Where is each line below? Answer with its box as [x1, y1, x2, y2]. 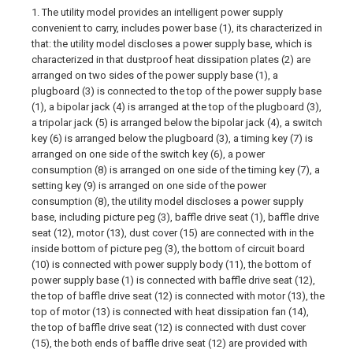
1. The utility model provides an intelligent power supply [32, 6, 283, 18]
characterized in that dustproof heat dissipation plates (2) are [32, 54, 310, 65]
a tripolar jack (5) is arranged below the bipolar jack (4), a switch [32, 117, 322, 128]
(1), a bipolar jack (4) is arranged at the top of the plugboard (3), [32, 101, 321, 113]
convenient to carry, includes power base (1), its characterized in [32, 22, 322, 34]
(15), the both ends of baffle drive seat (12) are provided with [32, 337, 307, 349]
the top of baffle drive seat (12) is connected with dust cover [32, 321, 306, 333]
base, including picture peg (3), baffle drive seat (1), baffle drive [32, 211, 319, 223]
